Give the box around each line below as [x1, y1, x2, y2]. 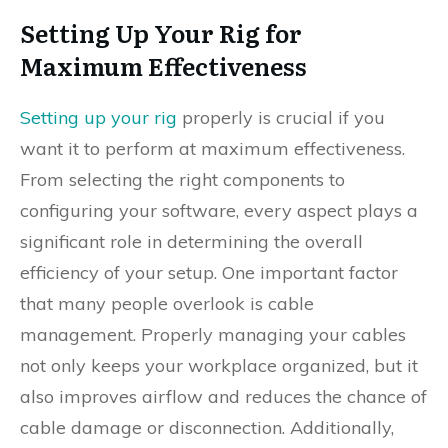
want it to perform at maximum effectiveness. [20, 137, 405, 160]
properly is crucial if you [177, 106, 385, 129]
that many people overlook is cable [20, 292, 314, 315]
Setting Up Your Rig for [20, 15, 302, 50]
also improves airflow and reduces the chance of [20, 385, 427, 408]
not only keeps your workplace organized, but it [20, 354, 418, 377]
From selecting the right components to [20, 168, 345, 191]
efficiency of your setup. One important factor [20, 261, 398, 284]
